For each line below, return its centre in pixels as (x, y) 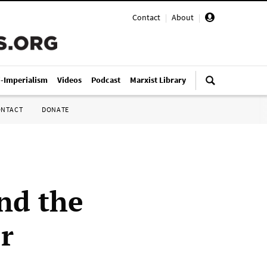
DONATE (55, 109)
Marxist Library (158, 80)
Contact (146, 17)
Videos (69, 80)
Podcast (106, 80)
